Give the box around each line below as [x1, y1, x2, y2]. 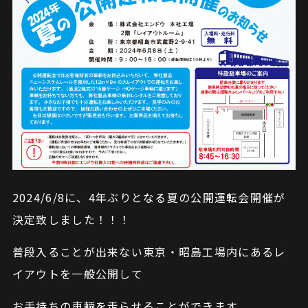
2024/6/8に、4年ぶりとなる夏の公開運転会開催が [12, 188, 286, 206]
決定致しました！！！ [12, 210, 131, 228]
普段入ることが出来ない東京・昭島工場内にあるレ [12, 243, 286, 260]
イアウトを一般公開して [12, 265, 143, 282]
